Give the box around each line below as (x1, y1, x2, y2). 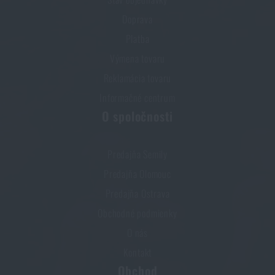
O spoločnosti (101, 107, 174, 126)
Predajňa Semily (107, 147, 168, 162)
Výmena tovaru (109, 51, 166, 66)
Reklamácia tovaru (103, 71, 172, 86)
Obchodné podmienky (98, 206, 177, 221)
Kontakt (123, 245, 152, 260)
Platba (125, 31, 150, 47)
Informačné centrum (99, 90, 176, 106)
